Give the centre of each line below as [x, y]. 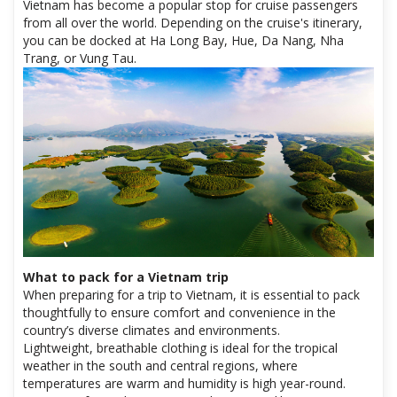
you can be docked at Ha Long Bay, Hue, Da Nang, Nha [183, 41]
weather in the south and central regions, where [160, 366]
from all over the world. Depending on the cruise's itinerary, [193, 23]
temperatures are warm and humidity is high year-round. [184, 384]
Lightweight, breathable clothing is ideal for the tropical [180, 348]
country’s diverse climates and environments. [152, 331]
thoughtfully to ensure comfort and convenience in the [179, 313]
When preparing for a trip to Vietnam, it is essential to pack [191, 295]
